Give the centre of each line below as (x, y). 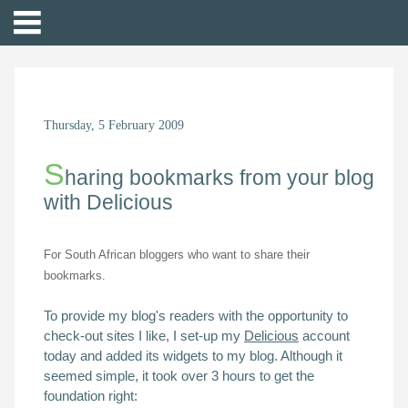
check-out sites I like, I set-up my (144, 336)
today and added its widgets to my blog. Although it (193, 356)
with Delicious (108, 203)
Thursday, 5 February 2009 (114, 125)
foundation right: (91, 396)
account (324, 336)
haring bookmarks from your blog (219, 178)
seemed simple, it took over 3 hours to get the (179, 376)
